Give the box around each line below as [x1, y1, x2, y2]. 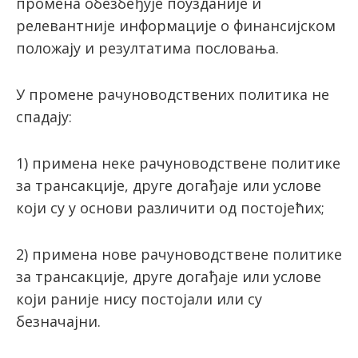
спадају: [16, 107, 72, 127]
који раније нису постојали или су [16, 289, 262, 309]
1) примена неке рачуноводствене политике [16, 153, 340, 173]
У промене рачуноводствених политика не [16, 85, 329, 105]
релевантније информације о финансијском [16, 16, 336, 36]
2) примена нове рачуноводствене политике [16, 245, 342, 265]
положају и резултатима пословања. [16, 38, 279, 58]
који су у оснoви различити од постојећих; [16, 198, 324, 218]
